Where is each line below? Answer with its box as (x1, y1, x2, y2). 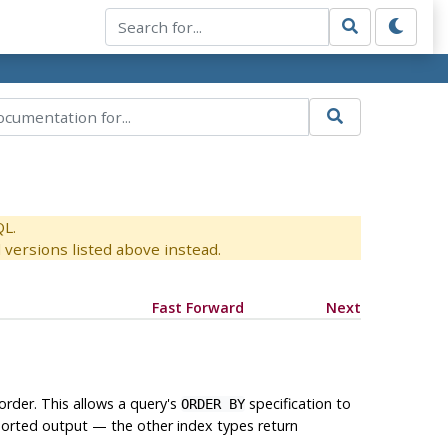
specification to (244, 393, 351, 413)
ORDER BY (180, 395, 245, 412)
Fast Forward (151, 298, 244, 318)
